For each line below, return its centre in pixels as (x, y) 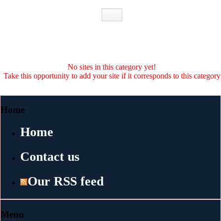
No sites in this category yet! (112, 67)
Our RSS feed (66, 182)
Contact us (50, 157)
